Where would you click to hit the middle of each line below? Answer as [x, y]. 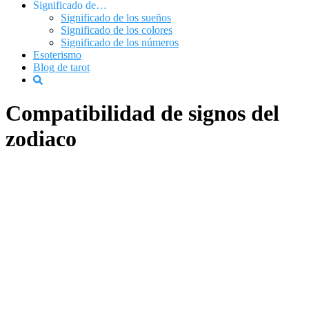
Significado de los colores [117, 30]
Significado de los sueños [116, 18]
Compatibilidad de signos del [142, 113]
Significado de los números [120, 42]
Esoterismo [57, 55]
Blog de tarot [61, 67]
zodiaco [41, 139]
